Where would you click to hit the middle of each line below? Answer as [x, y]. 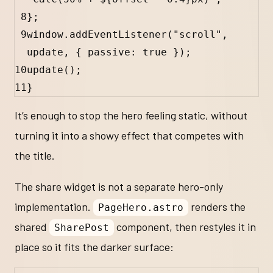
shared [32, 227]
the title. [35, 156]
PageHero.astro [140, 208]
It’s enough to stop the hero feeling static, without [131, 115]
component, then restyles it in [185, 227]
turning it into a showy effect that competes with [129, 136]
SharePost [81, 228]
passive [109, 52]
